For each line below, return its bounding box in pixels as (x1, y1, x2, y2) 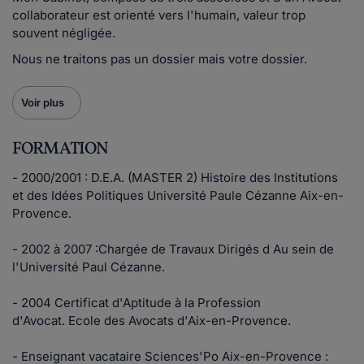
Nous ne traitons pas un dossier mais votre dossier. (12, 51, 307, 67)
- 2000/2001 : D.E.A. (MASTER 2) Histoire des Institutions (12, 170, 338, 185)
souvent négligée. (12, 25, 115, 41)
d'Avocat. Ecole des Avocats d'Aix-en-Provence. (12, 313, 291, 328)
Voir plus (21, 96, 64, 109)
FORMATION (12, 137, 108, 161)
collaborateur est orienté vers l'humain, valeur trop (12, 7, 305, 23)
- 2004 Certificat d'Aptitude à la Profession (12, 295, 261, 310)
